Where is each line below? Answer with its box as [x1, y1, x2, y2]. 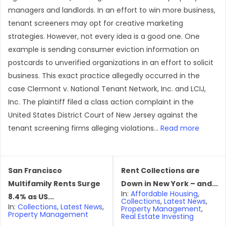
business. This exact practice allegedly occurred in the [8, 71, 200, 81]
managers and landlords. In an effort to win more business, [8, 5, 215, 15]
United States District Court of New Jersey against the [8, 110, 198, 120]
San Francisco [8, 165, 62, 176]
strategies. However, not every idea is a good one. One [8, 31, 200, 41]
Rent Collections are [121, 165, 200, 176]
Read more [160, 123, 199, 133]
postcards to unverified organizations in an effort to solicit [8, 58, 213, 68]
